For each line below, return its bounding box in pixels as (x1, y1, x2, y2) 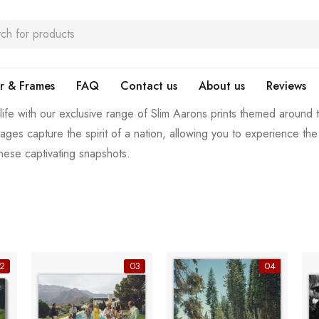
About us (199, 78, 245, 94)
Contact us (120, 78, 177, 94)
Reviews (266, 78, 306, 94)
